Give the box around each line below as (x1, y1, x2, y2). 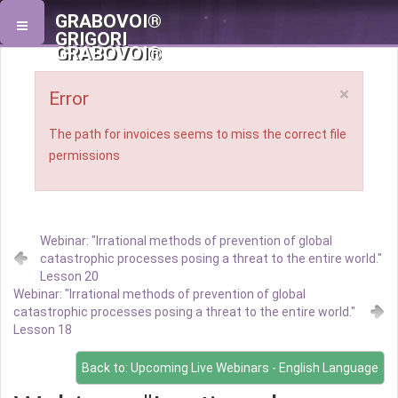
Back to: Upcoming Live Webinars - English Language (82, 361, 378, 375)
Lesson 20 (40, 269, 99, 283)
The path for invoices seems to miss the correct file (49, 127, 346, 141)
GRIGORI (55, 28, 127, 50)
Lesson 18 (13, 322, 72, 337)
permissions (49, 148, 120, 163)
